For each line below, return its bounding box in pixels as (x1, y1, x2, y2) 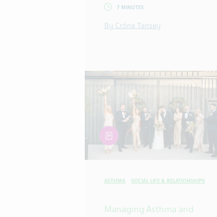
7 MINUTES (117, 4, 144, 11)
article (99, 126, 120, 137)
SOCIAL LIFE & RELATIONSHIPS (131, 177, 205, 184)
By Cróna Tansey (104, 21, 161, 31)
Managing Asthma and (104, 203, 194, 215)
